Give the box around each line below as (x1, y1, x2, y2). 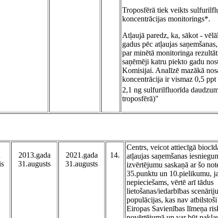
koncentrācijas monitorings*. (122, 15, 210, 23)
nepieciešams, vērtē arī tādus (127, 178, 214, 187)
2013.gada (18, 151, 51, 160)
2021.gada (65, 151, 98, 160)
